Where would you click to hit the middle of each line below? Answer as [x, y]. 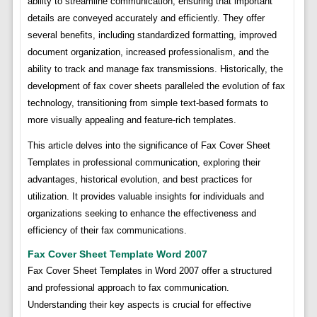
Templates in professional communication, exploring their [144, 163]
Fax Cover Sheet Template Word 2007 [117, 254]
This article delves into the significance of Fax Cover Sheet [149, 146]
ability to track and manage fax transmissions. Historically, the [155, 69]
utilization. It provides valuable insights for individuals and [145, 197]
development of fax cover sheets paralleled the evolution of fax [156, 86]
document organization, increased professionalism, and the [148, 52]
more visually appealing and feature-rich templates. [132, 120]
